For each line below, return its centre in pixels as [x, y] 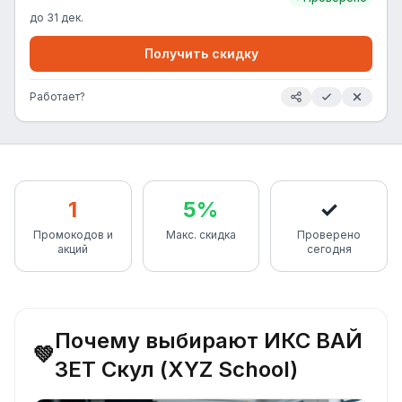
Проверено [329, 235]
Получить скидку [201, 53]
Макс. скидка [201, 235]
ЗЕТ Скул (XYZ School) [176, 369]
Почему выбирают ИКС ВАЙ [209, 341]
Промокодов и [73, 235]
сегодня [329, 249]
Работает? [57, 96]
